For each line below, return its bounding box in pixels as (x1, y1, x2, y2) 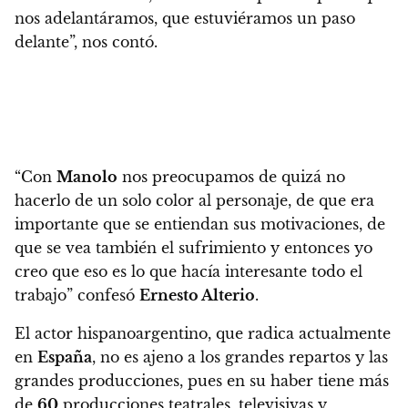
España (37, 347, 92, 366)
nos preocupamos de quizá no (117, 167, 345, 186)
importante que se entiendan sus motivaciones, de (15, 214, 385, 233)
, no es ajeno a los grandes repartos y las (92, 347, 388, 366)
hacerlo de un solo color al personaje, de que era (15, 190, 374, 209)
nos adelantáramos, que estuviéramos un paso (15, 8, 355, 27)
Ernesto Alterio (139, 285, 255, 304)
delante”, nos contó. (15, 32, 158, 51)
